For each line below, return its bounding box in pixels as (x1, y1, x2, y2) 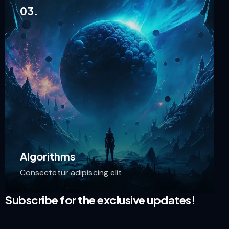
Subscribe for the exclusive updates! (5, 192, 195, 207)
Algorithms (19, 150, 76, 163)
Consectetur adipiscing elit (19, 167, 122, 178)
